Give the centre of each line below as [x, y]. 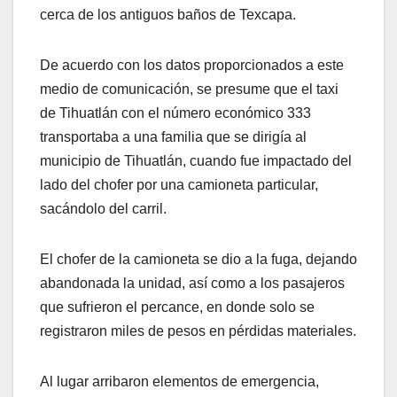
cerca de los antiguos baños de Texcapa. [168, 15]
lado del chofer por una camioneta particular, [179, 185]
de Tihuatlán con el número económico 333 [175, 113]
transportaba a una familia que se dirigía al [173, 137]
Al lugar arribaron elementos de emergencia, [179, 382]
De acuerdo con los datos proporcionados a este [192, 66]
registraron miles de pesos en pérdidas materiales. [198, 331]
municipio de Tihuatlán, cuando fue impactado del [196, 161]
